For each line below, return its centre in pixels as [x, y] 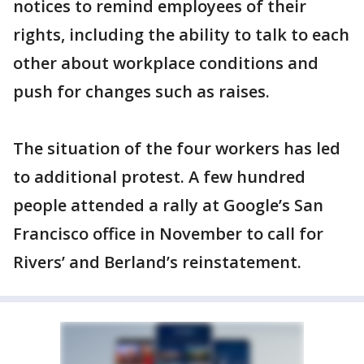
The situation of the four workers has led [177, 148]
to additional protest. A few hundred [159, 177]
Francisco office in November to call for [168, 234]
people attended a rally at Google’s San [168, 205]
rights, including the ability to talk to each [181, 35]
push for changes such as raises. [141, 91]
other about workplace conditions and [166, 63]
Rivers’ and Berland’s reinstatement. [157, 262]
